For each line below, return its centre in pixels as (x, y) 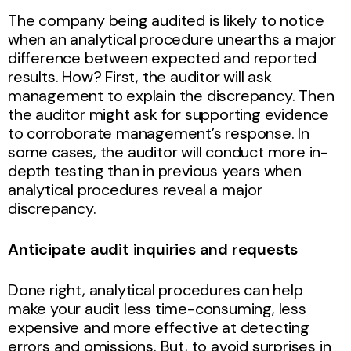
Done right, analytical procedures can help (156, 289)
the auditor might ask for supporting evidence (168, 114)
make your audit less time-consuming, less (157, 308)
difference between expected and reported (162, 58)
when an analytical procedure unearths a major (172, 39)
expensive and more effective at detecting (159, 327)
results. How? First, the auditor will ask (140, 76)
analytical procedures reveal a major (135, 189)
